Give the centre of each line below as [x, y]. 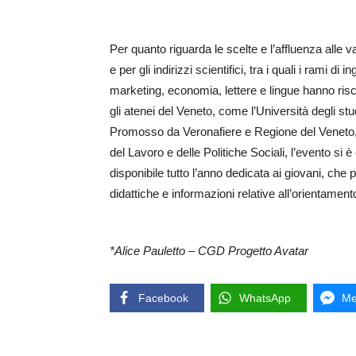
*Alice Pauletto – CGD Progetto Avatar [209, 251]
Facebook [163, 298]
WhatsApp [265, 298]
